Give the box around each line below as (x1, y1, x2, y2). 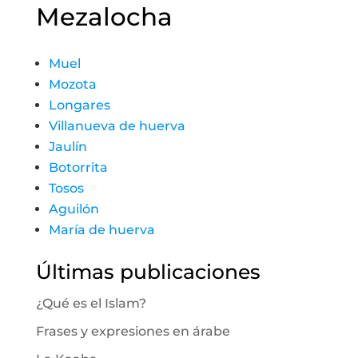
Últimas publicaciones (35, 260, 261, 284)
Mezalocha (35, 2, 173, 32)
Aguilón (48, 201, 99, 217)
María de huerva (48, 222, 155, 237)
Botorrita (48, 160, 108, 175)
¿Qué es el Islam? (35, 296, 146, 311)
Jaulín (48, 139, 87, 154)
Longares (48, 97, 110, 113)
